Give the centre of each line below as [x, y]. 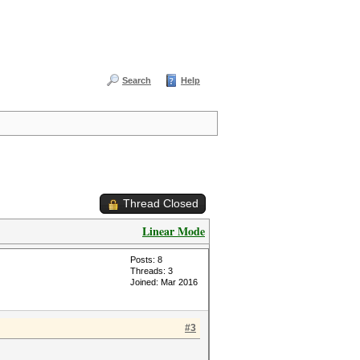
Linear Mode [174, 231]
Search [137, 80]
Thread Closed [161, 203]
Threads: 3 [151, 271]
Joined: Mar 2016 [164, 282]
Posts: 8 [146, 260]
